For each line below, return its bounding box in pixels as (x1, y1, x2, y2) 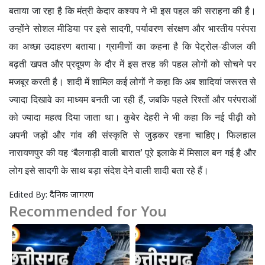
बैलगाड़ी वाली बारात (73, 146, 140, 159)
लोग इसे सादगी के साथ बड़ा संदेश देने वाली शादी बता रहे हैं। (9, 163, 209, 177)
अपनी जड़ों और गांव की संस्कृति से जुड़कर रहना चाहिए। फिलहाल (9, 128, 256, 141)
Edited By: (9, 189, 50, 201)
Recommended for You (9, 203, 167, 222)
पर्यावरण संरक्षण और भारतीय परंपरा (136, 21, 256, 35)
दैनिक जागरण (50, 189, 93, 201)
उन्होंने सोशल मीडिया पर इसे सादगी (9, 21, 131, 35)
